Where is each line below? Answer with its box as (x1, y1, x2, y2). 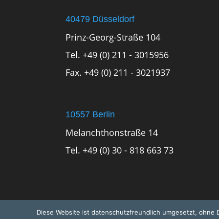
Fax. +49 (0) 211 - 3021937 (66, 66, 171, 78)
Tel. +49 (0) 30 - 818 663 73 (66, 144, 174, 156)
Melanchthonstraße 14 (66, 126, 158, 138)
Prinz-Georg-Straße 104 (66, 31, 161, 43)
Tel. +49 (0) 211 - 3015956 (66, 48, 169, 61)
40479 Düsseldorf (66, 14, 135, 24)
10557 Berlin (66, 109, 115, 119)
